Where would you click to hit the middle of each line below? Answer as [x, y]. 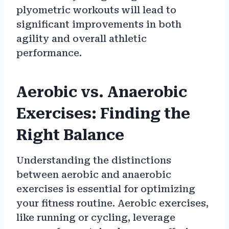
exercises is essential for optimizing [106, 189]
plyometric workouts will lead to [96, 10]
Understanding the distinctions [94, 161]
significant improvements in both [99, 25]
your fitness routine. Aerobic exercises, [112, 203]
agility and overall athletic [82, 39]
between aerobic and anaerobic [94, 175]
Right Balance [70, 135]
